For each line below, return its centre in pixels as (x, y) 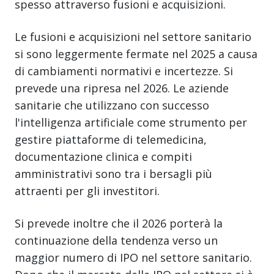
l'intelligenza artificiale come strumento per (131, 122)
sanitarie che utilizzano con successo (112, 105)
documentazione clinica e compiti (103, 156)
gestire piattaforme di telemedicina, (111, 139)
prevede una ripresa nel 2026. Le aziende (122, 88)
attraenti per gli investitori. (87, 191)
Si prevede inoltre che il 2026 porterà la (119, 223)
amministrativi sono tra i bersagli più (113, 173)
